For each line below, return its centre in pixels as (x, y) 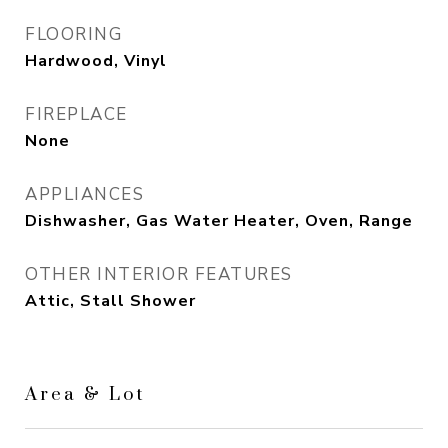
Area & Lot (85, 393)
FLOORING (73, 34)
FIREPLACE (76, 114)
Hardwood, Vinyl (96, 61)
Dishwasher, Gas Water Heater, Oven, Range (219, 221)
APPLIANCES (84, 194)
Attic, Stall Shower (110, 301)
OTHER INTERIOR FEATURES (159, 274)
